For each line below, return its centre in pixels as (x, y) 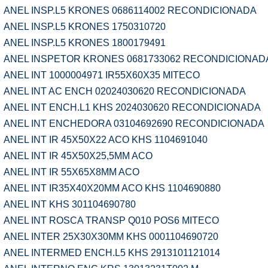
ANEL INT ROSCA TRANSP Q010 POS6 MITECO (111, 220)
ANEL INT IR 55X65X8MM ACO (71, 172)
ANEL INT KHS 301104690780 (70, 204)
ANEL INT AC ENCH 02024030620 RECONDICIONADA (125, 91)
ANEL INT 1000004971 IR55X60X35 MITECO (102, 75)
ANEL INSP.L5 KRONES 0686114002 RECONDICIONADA (130, 10)
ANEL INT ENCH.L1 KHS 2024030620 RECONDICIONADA (132, 107)
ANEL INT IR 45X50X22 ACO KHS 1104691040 (106, 140)
